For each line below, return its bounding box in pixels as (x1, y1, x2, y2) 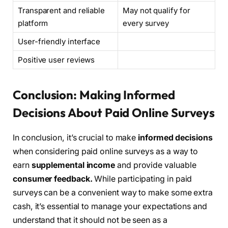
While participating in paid (92, 174, 192, 184)
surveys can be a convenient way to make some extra (13, 187, 213, 197)
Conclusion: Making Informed (13, 87, 175, 102)
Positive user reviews (18, 54, 95, 65)
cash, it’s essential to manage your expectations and (13, 201, 207, 211)
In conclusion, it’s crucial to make (13, 132, 138, 142)
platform (18, 18, 48, 28)
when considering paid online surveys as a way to (13, 146, 198, 156)
